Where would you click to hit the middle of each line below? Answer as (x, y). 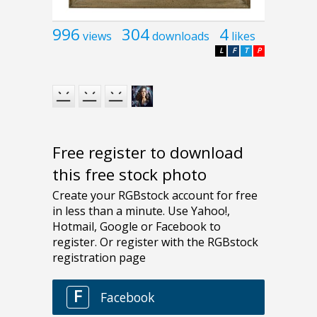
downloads (181, 36)
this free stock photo (129, 174)
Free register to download (148, 152)
